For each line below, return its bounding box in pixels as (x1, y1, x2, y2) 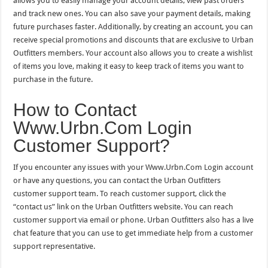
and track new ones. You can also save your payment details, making (13, 8, 251, 18)
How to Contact (13, 99, 137, 120)
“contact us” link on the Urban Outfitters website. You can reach (13, 202, 234, 211)
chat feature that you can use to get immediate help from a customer (13, 228, 254, 237)
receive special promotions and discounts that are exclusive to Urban (13, 35, 254, 44)
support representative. (13, 241, 96, 251)
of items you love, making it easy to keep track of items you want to (13, 61, 245, 71)
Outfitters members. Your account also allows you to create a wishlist (13, 48, 253, 57)
